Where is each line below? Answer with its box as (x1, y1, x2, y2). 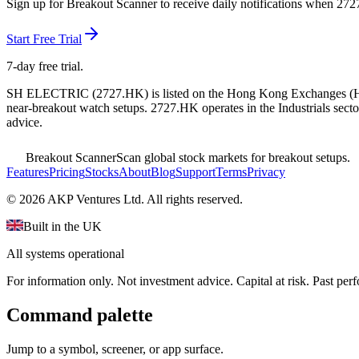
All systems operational (6, 247, 124, 261)
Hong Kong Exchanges (227, 87, 346, 101)
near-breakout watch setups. (6, 101, 147, 115)
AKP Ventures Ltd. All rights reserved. (45, 192, 243, 207)
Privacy (247, 165, 285, 179)
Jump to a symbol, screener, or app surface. (6, 341, 224, 356)
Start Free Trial (6, 32, 82, 46)
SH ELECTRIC (6, 87, 89, 101)
